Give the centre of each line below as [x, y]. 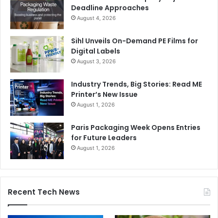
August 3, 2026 [96, 62]
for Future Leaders [104, 138]
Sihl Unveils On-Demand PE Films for [135, 41]
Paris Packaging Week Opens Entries [136, 128]
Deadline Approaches [110, 8]
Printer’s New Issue [104, 95]
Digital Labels [96, 51]
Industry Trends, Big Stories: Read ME [136, 84]
